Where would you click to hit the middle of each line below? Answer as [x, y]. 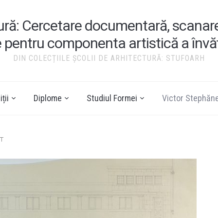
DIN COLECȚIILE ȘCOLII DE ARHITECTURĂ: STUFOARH [109, 58]
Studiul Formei [112, 98]
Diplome [48, 98]
